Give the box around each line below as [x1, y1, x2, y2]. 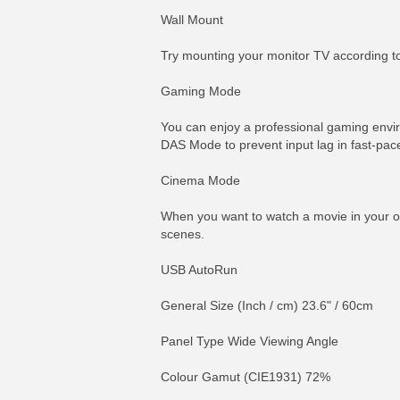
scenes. [161, 227, 204, 241]
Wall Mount [161, 12, 223, 27]
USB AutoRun [161, 262, 237, 277]
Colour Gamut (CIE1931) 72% [161, 370, 330, 384]
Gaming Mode [161, 84, 241, 98]
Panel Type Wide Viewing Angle [161, 334, 338, 348]
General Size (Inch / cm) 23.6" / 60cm [161, 298, 373, 312]
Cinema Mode [161, 173, 240, 187]
